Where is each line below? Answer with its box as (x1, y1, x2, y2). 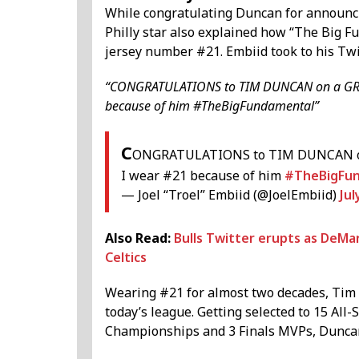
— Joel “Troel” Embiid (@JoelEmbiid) (121, 186, 340, 204)
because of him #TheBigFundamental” (105, 97, 319, 115)
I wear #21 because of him (121, 167, 284, 185)
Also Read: (105, 229, 174, 248)
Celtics (105, 248, 147, 267)
